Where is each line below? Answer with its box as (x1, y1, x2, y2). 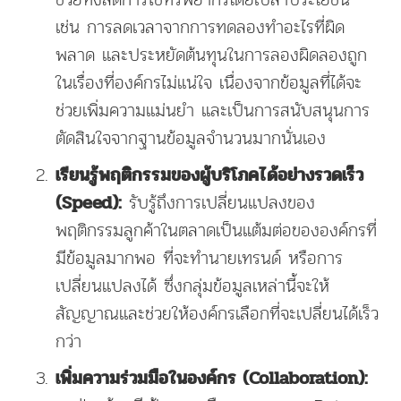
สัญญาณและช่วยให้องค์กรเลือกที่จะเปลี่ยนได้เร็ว (55, 298, 380, 328)
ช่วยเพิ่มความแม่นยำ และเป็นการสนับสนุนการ (55, 95, 371, 124)
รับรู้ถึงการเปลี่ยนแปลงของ (122, 187, 316, 217)
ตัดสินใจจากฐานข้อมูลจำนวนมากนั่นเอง (55, 123, 327, 152)
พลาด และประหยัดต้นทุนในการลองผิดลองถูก (55, 39, 368, 69)
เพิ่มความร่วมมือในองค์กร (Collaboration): (55, 363, 369, 392)
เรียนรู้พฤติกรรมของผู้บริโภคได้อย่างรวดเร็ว (55, 160, 364, 189)
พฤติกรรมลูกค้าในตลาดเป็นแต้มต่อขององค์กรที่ (55, 215, 378, 244)
